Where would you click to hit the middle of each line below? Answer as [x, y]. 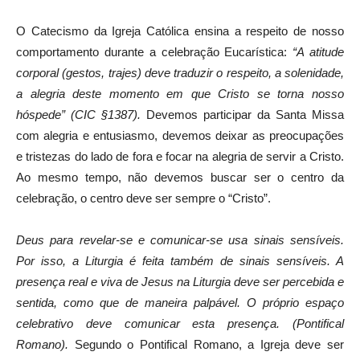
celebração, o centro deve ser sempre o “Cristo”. [143, 198]
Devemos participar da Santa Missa [245, 114]
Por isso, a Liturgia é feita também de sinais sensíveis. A [180, 260]
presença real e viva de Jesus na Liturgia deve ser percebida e [180, 281]
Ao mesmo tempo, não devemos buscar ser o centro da [180, 177]
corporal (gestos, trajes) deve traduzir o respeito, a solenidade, [180, 72]
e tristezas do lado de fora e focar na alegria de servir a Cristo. [180, 156]
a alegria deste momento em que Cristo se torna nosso [180, 93]
